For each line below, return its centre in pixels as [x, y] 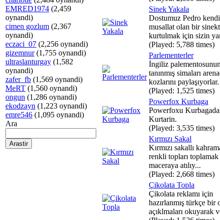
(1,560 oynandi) [51, 88]
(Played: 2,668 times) [182, 174]
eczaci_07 [21, 44]
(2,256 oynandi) [62, 44]
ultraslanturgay [28, 62]
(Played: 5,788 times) [182, 44]
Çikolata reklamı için [181, 194]
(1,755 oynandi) [60, 53]
